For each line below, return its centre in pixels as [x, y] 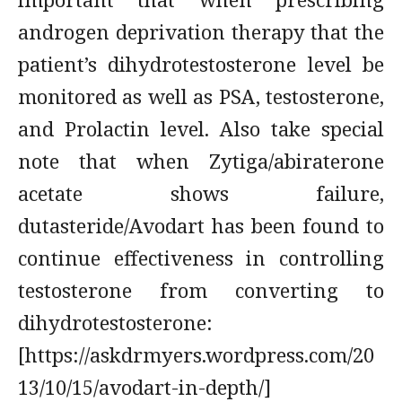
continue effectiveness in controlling [201, 258]
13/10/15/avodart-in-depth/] [144, 387]
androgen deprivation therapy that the [201, 31]
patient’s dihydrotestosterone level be [201, 64]
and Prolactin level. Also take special [201, 128]
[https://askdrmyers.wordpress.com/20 [196, 354]
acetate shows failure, [201, 193]
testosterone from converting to [201, 290]
